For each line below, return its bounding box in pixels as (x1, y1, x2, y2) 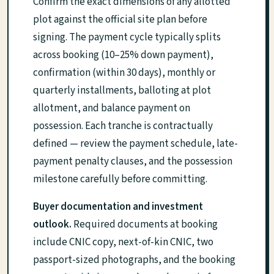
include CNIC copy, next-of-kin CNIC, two (33, 234, 213, 250)
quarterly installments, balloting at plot (33, 83, 211, 98)
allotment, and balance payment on (33, 100, 190, 116)
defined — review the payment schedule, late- (33, 136, 238, 151)
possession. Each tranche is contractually (33, 118, 213, 133)
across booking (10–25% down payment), (33, 47, 213, 62)
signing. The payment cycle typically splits (33, 29, 221, 45)
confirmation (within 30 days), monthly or (33, 65, 215, 80)
